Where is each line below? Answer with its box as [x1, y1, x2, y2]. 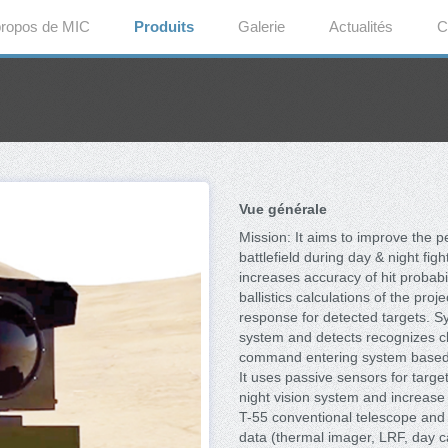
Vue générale [239, 200, 327, 217]
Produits [134, 17, 195, 35]
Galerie [238, 17, 286, 35]
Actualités [329, 17, 394, 35]
